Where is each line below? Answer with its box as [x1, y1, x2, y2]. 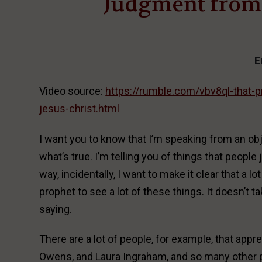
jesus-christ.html [39, 102, 120, 115]
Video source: [39, 84, 106, 97]
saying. [39, 202, 73, 215]
